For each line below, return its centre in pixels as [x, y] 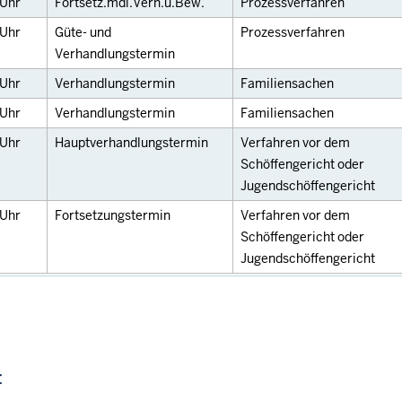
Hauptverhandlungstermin [131, 143]
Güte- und [83, 32]
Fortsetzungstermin [113, 215]
